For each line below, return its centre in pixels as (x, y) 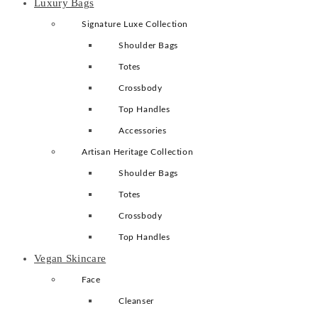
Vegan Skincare (70, 258)
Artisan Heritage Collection (138, 152)
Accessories (143, 131)
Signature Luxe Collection (135, 24)
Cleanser (136, 301)
